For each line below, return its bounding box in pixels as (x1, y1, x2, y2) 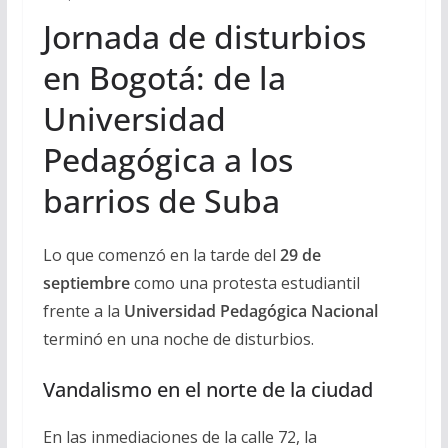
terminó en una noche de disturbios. (42, 327, 314, 350)
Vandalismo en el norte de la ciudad (42, 375, 373, 403)
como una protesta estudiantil (129, 271, 360, 294)
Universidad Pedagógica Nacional (123, 299, 378, 322)
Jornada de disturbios (42, 14, 366, 58)
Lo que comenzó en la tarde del (42, 243, 280, 266)
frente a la (42, 299, 124, 322)
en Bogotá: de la (42, 55, 286, 99)
